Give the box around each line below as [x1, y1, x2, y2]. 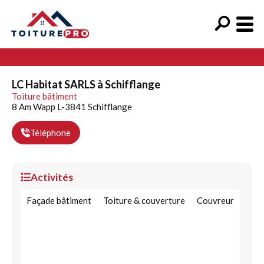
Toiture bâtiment [12, 91, 77, 101]
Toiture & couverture [103, 195, 185, 206]
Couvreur [197, 195, 234, 206]
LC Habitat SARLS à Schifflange [12, 78, 160, 91]
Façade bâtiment [27, 195, 91, 206]
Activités [31, 171, 73, 183]
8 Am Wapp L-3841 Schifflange [12, 101, 132, 112]
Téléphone [30, 127, 71, 138]
